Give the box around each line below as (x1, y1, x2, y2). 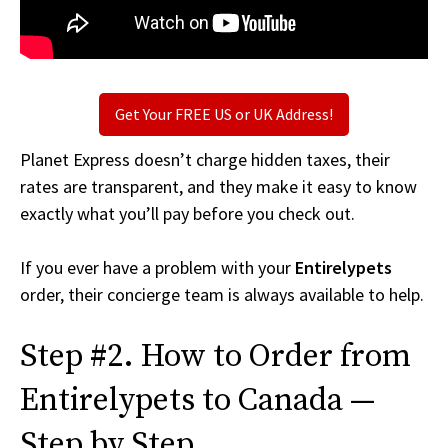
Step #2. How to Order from (20, 337, 411, 378)
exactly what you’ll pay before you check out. (20, 202, 355, 226)
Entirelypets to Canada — (20, 381, 375, 422)
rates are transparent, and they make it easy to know (20, 175, 417, 199)
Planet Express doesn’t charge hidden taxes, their (20, 148, 390, 172)
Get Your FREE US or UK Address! (115, 104, 333, 125)
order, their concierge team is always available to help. (20, 283, 424, 307)
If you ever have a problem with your (20, 256, 295, 280)
